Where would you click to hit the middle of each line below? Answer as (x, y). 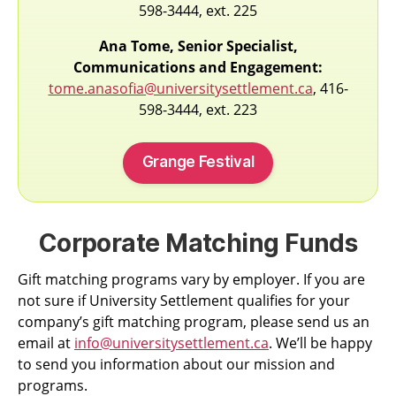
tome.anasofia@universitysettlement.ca (180, 89)
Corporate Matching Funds (198, 244)
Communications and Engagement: (198, 68)
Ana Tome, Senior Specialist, (198, 46)
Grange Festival (198, 162)
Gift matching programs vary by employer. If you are (191, 280)
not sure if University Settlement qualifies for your (184, 301)
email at (46, 343)
